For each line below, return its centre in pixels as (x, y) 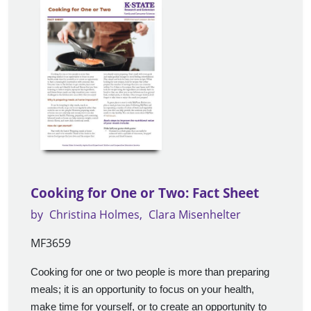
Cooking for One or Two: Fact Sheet (145, 193)
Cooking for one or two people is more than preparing (150, 272)
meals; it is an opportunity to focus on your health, (142, 290)
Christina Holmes (94, 215)
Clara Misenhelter (195, 215)
